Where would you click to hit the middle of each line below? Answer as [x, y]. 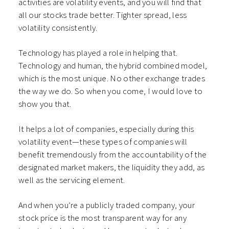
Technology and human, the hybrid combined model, [113, 66]
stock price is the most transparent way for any [103, 218]
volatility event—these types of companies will [103, 142]
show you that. [45, 104]
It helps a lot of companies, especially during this [106, 129]
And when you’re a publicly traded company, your [107, 205]
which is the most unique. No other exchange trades [112, 78]
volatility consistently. [58, 28]
